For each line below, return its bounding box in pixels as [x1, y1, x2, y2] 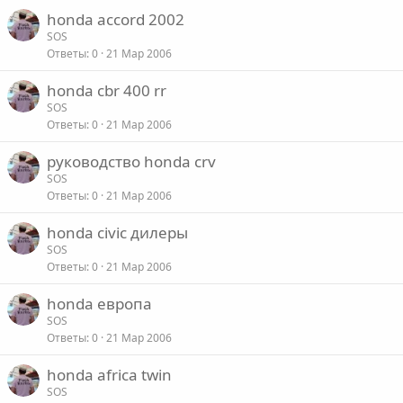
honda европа [47, 293, 152, 315]
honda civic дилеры [47, 222, 188, 244]
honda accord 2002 [47, 9, 184, 31]
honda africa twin [47, 364, 172, 386]
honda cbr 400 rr [47, 80, 166, 102]
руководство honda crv [47, 151, 216, 173]
